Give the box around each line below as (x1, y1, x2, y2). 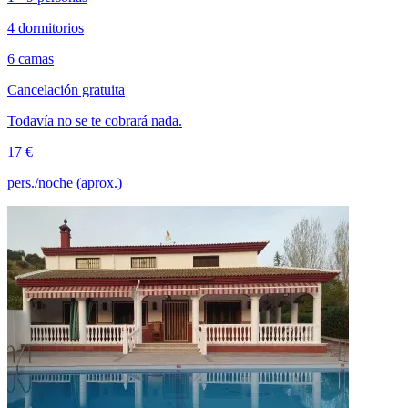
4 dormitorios (7, 20, 84, 36)
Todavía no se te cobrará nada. (7, 113, 182, 129)
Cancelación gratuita (7, 82, 125, 98)
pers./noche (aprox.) (7, 175, 122, 191)
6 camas (7, 51, 54, 67)
